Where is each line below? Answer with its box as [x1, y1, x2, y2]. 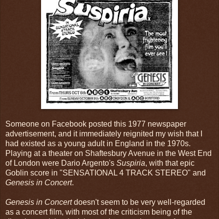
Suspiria [116, 158, 145, 167]
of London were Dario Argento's [5, 158, 116, 167]
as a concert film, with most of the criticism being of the [5, 207, 192, 216]
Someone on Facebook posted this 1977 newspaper [5, 119, 186, 128]
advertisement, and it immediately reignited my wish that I [5, 129, 202, 138]
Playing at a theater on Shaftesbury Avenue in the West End [5, 149, 212, 157]
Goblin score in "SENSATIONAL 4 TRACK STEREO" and [5, 168, 206, 177]
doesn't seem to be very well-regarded [72, 197, 205, 206]
